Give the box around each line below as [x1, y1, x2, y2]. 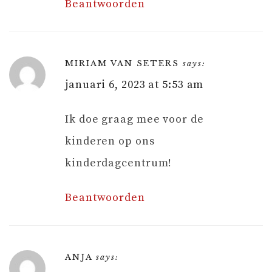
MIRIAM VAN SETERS [65, 58, 179, 69]
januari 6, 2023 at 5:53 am [65, 77, 204, 92]
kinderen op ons [65, 134, 155, 148]
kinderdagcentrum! [65, 155, 172, 170]
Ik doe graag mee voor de [65, 112, 204, 126]
